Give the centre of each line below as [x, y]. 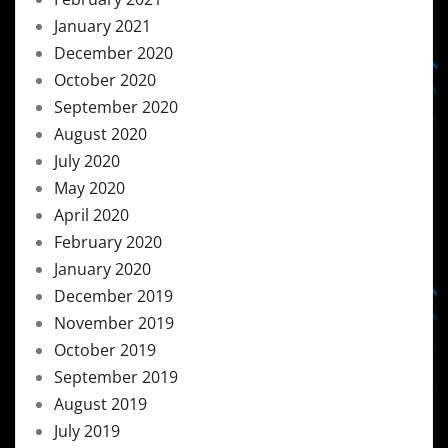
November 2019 [114, 323]
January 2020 [102, 269]
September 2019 [116, 377]
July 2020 [87, 161]
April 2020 [91, 215]
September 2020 [116, 107]
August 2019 [100, 404]
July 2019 [87, 431]
